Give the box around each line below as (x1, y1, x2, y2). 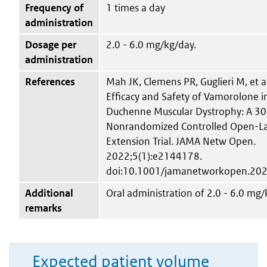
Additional (25, 186, 73, 200)
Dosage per (25, 38, 76, 51)
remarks (25, 201, 62, 215)
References (25, 74, 75, 88)
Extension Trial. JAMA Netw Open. (106, 134, 256, 148)
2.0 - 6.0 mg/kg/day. (106, 38, 196, 51)
